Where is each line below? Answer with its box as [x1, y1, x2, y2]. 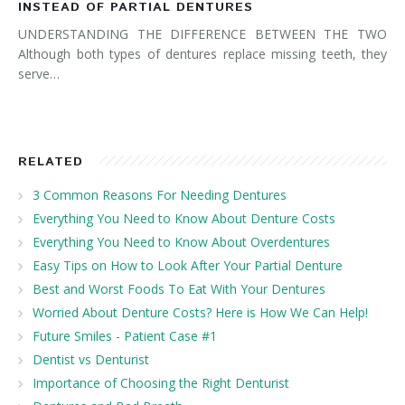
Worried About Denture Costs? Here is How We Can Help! [33, 303, 368, 321]
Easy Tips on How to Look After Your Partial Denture [33, 256, 343, 274]
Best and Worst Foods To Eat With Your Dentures [33, 279, 325, 297]
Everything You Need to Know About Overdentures [33, 232, 330, 250]
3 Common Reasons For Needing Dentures [33, 185, 287, 203]
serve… [18, 64, 60, 82]
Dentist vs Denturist [33, 350, 149, 368]
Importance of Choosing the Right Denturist [33, 373, 289, 391]
